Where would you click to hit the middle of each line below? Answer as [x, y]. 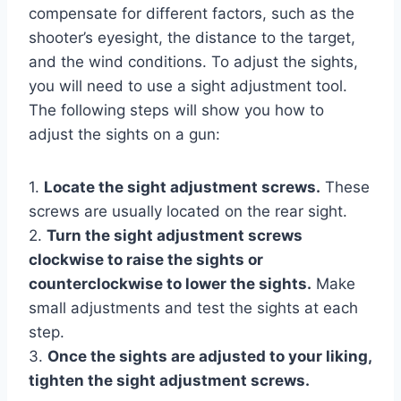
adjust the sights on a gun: [124, 134]
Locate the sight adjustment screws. [182, 187]
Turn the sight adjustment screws [175, 235]
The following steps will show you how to [176, 110]
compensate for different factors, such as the [192, 13]
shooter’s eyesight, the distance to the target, [192, 37]
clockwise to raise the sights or [146, 259]
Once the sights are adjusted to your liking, [209, 356]
